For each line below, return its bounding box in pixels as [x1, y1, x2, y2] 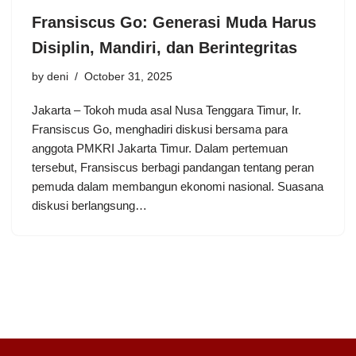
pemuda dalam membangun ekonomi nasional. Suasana [32, 180, 323, 194]
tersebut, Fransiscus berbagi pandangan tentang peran [32, 161, 314, 175]
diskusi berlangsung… [32, 199, 150, 213]
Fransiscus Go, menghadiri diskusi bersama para [32, 122, 288, 137]
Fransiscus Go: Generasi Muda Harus [32, 14, 316, 32]
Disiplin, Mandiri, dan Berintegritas [32, 39, 297, 57]
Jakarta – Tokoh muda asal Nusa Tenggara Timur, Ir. [32, 103, 301, 118]
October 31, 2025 [84, 71, 172, 83]
